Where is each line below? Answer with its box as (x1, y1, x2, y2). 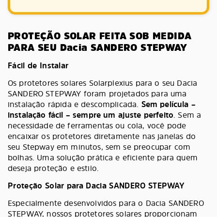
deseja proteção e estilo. (8, 163, 99, 173)
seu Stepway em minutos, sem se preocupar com (8, 141, 191, 152)
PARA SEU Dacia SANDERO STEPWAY (8, 41, 187, 54)
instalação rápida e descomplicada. (8, 99, 141, 109)
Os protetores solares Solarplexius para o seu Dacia (8, 77, 198, 88)
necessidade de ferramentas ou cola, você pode (8, 120, 186, 131)
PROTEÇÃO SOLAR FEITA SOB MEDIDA (8, 29, 192, 43)
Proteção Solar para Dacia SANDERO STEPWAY (8, 180, 185, 191)
